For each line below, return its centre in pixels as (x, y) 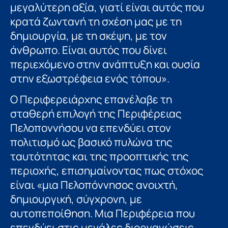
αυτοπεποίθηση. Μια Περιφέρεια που (103, 213)
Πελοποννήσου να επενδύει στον (91, 127)
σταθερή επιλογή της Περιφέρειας (96, 113)
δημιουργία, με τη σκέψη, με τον (89, 35)
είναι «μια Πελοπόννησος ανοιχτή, (94, 184)
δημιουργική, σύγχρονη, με (76, 199)
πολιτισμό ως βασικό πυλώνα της (91, 142)
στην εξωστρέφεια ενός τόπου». (90, 78)
